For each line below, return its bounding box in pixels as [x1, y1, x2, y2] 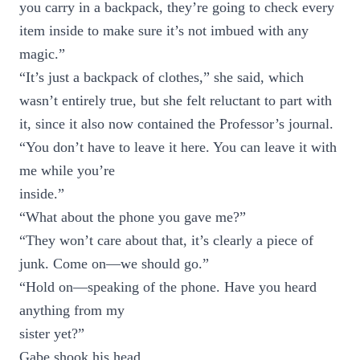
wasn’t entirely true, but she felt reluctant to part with [19, 92, 332, 108]
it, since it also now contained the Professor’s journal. [19, 116, 333, 132]
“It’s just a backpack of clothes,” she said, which [19, 69, 304, 85]
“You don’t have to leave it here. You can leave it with [19, 139, 337, 155]
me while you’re [19, 162, 115, 178]
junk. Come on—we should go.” [19, 256, 209, 272]
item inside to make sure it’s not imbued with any [19, 22, 309, 39]
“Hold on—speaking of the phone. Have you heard [19, 279, 317, 295]
